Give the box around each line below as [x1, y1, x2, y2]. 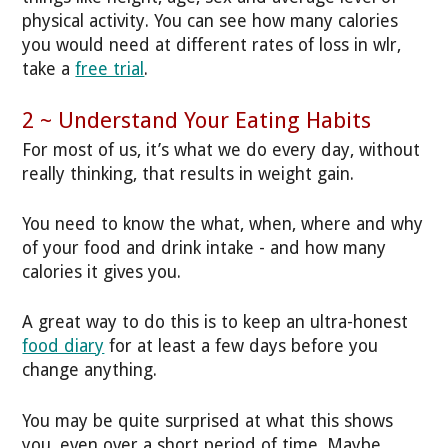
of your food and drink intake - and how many [22, 238, 387, 259]
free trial [75, 58, 145, 79]
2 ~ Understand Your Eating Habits [22, 107, 372, 134]
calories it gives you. [22, 262, 182, 283]
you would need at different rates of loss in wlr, [22, 34, 402, 55]
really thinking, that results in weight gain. [22, 163, 355, 184]
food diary [22, 336, 105, 357]
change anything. [22, 360, 158, 381]
